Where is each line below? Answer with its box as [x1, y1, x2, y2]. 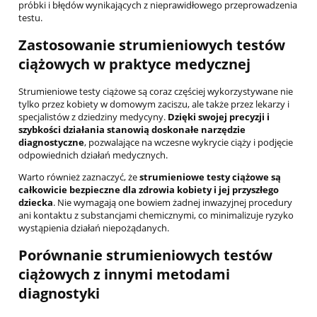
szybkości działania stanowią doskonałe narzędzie [18, 123, 246, 137]
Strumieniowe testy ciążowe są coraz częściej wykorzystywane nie [18, 85, 293, 98]
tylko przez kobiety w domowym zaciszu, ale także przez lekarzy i [18, 98, 289, 111]
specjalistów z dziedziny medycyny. [18, 110, 168, 124]
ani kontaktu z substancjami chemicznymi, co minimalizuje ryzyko [18, 209, 294, 222]
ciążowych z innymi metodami [18, 265, 230, 284]
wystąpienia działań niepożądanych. [18, 221, 169, 235]
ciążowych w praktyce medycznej [18, 54, 250, 74]
